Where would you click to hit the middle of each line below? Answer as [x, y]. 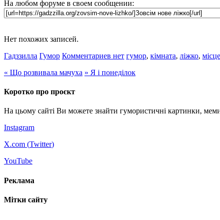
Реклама [19, 180]
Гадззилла [21, 55]
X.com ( [17, 144]
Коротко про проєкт [40, 92]
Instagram [19, 128]
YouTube [18, 161]
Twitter [41, 144]
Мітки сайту [26, 199]
